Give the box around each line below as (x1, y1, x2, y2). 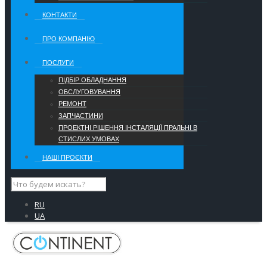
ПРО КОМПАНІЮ (42, 35, 95, 43)
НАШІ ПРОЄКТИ (42, 154, 92, 162)
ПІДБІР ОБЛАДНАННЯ (58, 76, 126, 84)
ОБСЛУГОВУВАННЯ (58, 88, 120, 96)
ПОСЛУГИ (42, 59, 74, 67)
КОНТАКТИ (42, 11, 77, 19)
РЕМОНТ (58, 100, 86, 108)
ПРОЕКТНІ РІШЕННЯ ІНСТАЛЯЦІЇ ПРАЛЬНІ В (58, 124, 197, 132)
